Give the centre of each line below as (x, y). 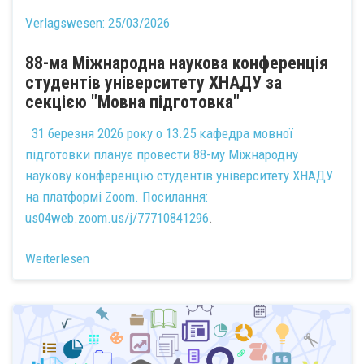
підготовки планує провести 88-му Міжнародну (162, 154)
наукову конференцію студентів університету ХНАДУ (179, 175)
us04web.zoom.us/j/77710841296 (117, 217)
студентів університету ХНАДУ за (154, 82)
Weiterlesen (57, 258)
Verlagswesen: (67, 23)
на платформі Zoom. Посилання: (117, 196)
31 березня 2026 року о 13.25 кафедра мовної (159, 133)
